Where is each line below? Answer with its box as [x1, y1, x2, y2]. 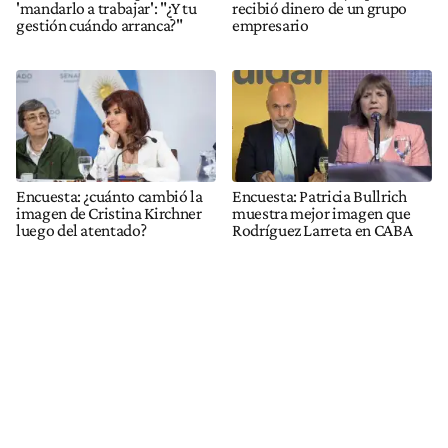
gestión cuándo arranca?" [16, 15, 183, 36]
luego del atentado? [16, 219, 147, 240]
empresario [232, 15, 309, 36]
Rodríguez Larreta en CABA [232, 219, 413, 240]
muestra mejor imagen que [232, 202, 411, 223]
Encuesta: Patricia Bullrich [232, 185, 407, 206]
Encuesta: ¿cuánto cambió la [16, 185, 203, 206]
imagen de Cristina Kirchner [16, 202, 202, 223]
